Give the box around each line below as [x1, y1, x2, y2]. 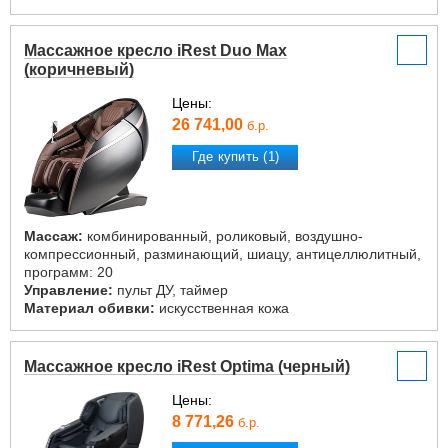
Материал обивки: [24, 300, 155, 316]
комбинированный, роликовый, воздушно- [83, 228, 363, 244]
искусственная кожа [155, 300, 289, 316]
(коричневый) [24, 61, 134, 78]
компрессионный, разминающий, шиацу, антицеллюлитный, [24, 246, 421, 262]
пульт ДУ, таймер [113, 282, 228, 298]
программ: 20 [24, 264, 113, 280]
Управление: [24, 282, 113, 298]
